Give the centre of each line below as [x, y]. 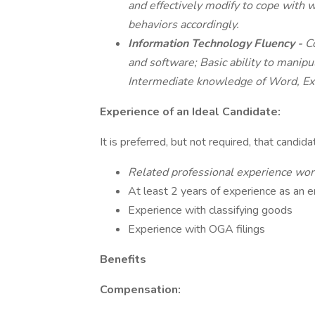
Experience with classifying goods [210, 210]
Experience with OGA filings [197, 229]
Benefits [123, 259]
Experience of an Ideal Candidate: [190, 112]
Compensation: [140, 290]
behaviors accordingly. [184, 25]
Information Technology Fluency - [217, 44]
